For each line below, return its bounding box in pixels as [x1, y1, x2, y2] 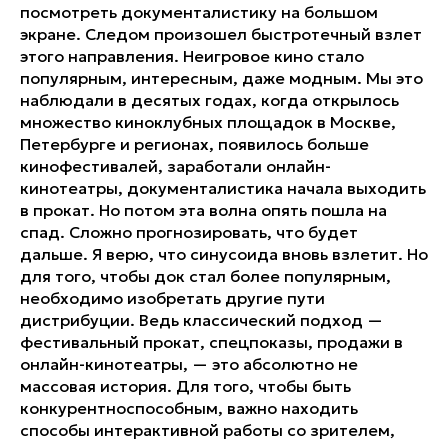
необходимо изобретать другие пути [20, 287, 325, 308]
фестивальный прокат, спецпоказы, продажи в [20, 331, 403, 352]
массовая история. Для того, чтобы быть [20, 375, 351, 396]
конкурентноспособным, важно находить [20, 397, 358, 418]
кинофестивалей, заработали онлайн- [20, 155, 331, 176]
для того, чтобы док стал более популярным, [20, 265, 391, 286]
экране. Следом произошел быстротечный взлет [20, 23, 422, 44]
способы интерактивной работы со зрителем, [20, 419, 395, 440]
